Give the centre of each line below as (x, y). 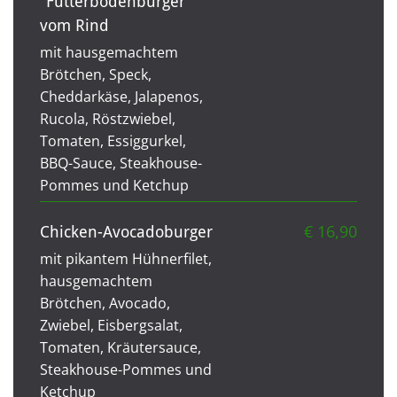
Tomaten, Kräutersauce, (121, 347)
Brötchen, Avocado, (105, 303)
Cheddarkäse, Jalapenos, (121, 96)
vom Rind (74, 25)
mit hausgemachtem (109, 52)
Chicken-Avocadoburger (126, 231)
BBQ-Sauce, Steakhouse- (121, 163)
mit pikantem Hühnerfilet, (126, 258)
